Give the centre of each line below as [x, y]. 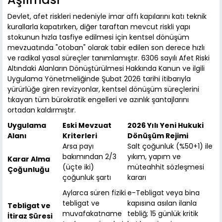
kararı [137, 178]
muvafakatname [92, 214]
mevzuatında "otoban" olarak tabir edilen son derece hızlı [106, 48]
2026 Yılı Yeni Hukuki [166, 126]
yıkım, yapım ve [154, 157]
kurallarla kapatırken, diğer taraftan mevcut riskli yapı [99, 27]
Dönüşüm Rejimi [158, 136]
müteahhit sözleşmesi [166, 167]
